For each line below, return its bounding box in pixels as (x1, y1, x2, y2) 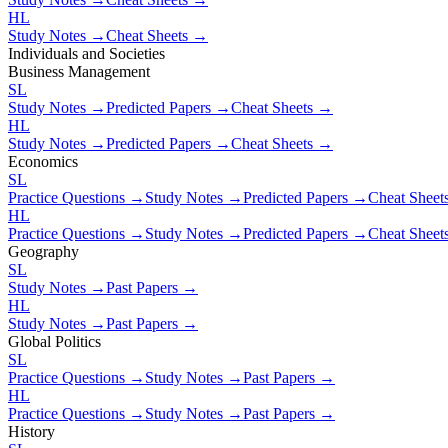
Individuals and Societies (8, 44, 165, 62)
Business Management (8, 62, 150, 80)
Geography (8, 242, 79, 260)
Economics (8, 152, 78, 170)
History (8, 422, 55, 440)
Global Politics (8, 332, 101, 350)
